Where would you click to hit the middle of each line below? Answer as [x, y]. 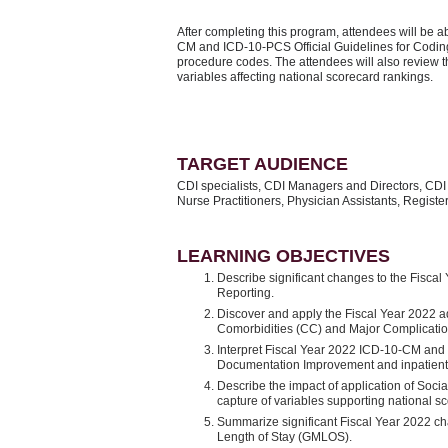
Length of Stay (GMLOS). [287, 436]
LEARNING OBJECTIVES [283, 255]
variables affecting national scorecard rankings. [308, 77]
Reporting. [247, 292]
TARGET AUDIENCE [262, 163]
